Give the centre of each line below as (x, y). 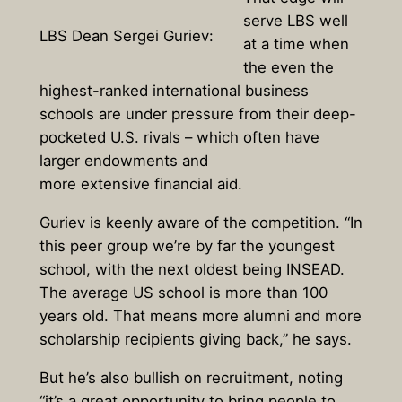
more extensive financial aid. (140, 184)
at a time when (297, 44)
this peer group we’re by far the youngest (187, 246)
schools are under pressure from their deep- (197, 114)
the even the (289, 68)
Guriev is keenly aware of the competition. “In (201, 223)
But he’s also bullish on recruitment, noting (191, 378)
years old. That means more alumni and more (200, 316)
